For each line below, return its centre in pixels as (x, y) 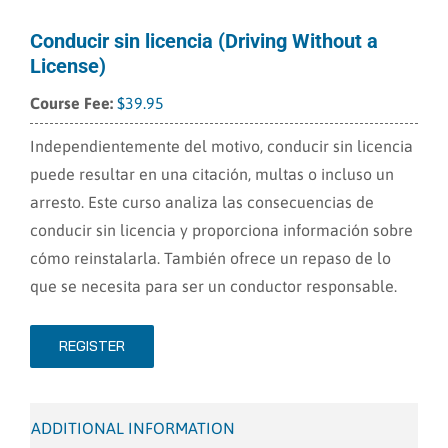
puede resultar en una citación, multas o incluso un (212, 174)
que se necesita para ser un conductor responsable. (213, 286)
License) (68, 66)
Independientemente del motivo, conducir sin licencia (221, 146)
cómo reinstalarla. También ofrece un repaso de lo (210, 258)
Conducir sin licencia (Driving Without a (204, 41)
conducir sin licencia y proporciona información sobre (221, 230)
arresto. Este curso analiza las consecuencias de (202, 202)
